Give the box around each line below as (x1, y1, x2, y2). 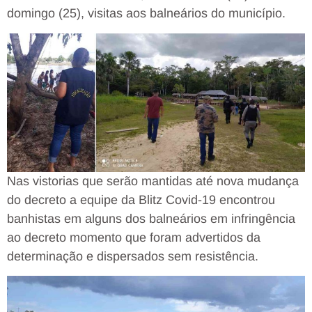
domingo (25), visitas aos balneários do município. (7, 6, 286, 21)
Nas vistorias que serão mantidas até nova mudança (7, 173, 299, 188)
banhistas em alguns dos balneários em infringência (7, 211, 295, 226)
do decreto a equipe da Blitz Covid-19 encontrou (7, 192, 275, 207)
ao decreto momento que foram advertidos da (7, 230, 260, 244)
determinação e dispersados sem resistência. (7, 249, 258, 263)
